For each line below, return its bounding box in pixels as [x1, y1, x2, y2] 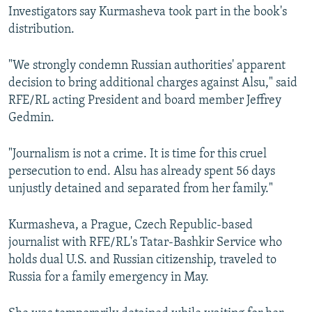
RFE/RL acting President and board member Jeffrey [8, 94, 281, 108]
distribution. [8, 23, 75, 37]
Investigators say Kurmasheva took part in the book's [8, 6, 287, 19]
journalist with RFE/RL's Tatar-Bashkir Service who [8, 236, 282, 250]
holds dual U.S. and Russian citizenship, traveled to [8, 253, 276, 267]
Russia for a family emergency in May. [8, 271, 209, 285]
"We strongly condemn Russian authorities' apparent [8, 59, 286, 73]
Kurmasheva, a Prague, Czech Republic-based [8, 219, 253, 233]
